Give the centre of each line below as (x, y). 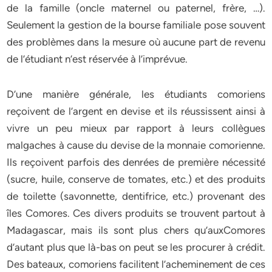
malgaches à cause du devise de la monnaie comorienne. (136, 145)
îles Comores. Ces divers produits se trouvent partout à (136, 213)
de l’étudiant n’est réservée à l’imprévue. (97, 59)
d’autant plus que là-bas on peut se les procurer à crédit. (136, 247)
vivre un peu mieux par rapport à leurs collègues (136, 128)
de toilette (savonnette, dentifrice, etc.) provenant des (136, 196)
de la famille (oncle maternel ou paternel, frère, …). (136, 8)
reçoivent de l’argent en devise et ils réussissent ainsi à (136, 111)
